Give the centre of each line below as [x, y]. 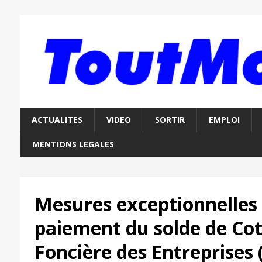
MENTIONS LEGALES [73, 144]
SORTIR [170, 120]
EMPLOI [224, 120]
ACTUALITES [57, 120]
